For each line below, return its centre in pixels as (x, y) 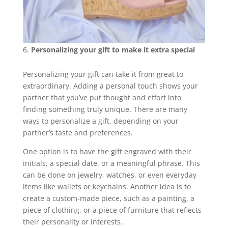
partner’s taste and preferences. (78, 133)
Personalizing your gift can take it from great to (103, 74)
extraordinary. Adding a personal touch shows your (110, 86)
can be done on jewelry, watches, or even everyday (109, 175)
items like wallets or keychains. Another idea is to (107, 187)
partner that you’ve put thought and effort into (102, 98)
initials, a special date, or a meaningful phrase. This (111, 163)
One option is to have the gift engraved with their (107, 152)
